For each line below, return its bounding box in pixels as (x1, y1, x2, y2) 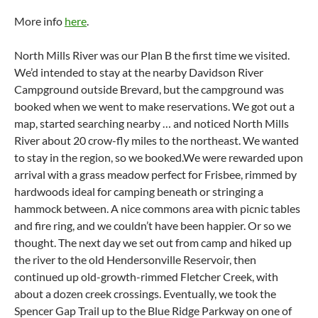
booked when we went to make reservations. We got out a (14, 99, 295, 113)
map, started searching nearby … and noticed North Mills (14, 116, 289, 130)
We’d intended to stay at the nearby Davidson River (14, 65, 263, 79)
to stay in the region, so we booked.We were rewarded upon (14, 150, 303, 164)
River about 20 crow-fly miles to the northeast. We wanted (14, 133, 299, 147)
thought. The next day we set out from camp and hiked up (14, 236, 292, 249)
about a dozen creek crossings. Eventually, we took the (14, 287, 276, 300)
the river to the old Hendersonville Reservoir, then (14, 253, 256, 266)
